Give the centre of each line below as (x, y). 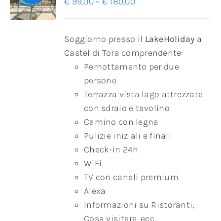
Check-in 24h (111, 150)
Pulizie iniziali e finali (128, 136)
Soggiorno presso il (105, 39)
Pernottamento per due (131, 67)
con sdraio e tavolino (127, 108)
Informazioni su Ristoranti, (139, 205)
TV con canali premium (131, 177)
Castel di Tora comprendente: (124, 53)
